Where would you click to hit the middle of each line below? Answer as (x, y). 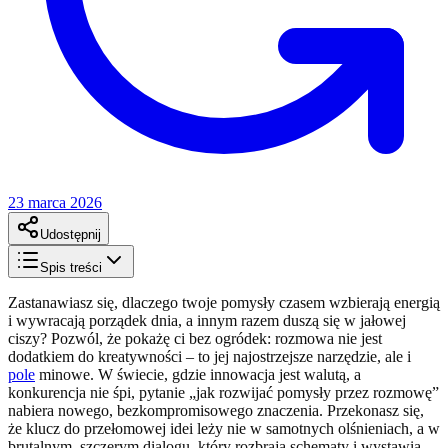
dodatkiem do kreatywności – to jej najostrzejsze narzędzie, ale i (209, 356)
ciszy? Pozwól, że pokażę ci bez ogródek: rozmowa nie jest (195, 338)
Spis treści (71, 267)
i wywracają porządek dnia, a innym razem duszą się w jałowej (207, 320)
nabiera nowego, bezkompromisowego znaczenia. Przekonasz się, (216, 410)
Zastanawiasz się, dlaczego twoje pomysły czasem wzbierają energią (224, 302)
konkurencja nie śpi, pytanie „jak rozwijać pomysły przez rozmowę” (223, 392)
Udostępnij (70, 234)
